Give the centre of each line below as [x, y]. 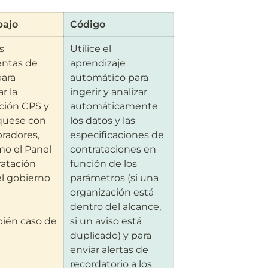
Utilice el [90, 49]
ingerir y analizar [108, 92]
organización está [112, 192]
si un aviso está [106, 221]
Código [87, 24]
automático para [109, 77]
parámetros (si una [114, 178]
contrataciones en [113, 149]
